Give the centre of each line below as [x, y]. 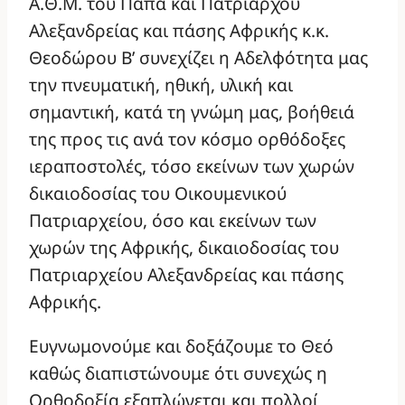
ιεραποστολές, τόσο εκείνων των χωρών [192, 166]
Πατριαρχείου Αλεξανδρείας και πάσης [186, 275]
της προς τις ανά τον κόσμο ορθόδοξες [187, 139]
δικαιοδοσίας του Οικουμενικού [158, 193]
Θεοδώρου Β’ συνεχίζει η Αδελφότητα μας [198, 58]
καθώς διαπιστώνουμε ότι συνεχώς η [178, 373]
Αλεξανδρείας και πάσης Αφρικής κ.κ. [179, 31]
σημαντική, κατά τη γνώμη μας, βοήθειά [192, 112]
